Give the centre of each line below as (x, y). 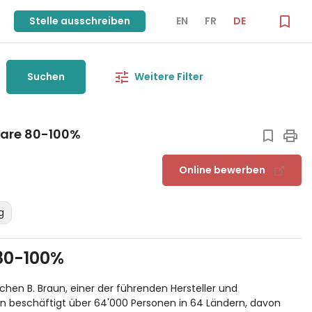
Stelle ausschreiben (80, 21)
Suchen (46, 77)
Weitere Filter (169, 77)
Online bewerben (222, 170)
